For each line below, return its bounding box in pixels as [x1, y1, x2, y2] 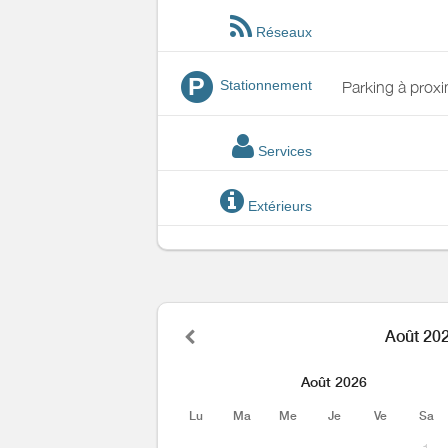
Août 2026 [301, 374, 368, 391]
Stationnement [215, 77, 312, 94]
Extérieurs [243, 198, 312, 215]
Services [253, 143, 312, 160]
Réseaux [251, 24, 312, 40]
